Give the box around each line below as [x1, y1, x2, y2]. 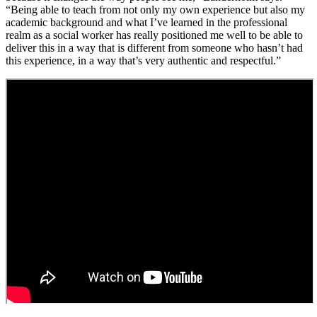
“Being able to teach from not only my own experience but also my [6, 3, 305, 16]
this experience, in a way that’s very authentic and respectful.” [6, 54, 281, 67]
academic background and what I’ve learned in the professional [6, 16, 287, 28]
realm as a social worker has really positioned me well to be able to [6, 28, 303, 41]
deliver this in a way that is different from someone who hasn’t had [6, 41, 303, 54]
